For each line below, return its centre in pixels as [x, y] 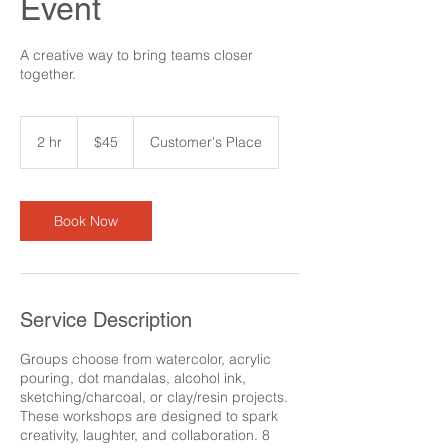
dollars [93, 144]
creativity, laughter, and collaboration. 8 [145, 435]
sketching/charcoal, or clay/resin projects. [154, 397]
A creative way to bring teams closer [136, 55]
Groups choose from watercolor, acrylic [145, 359]
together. [48, 74]
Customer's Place [206, 142]
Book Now [86, 221]
